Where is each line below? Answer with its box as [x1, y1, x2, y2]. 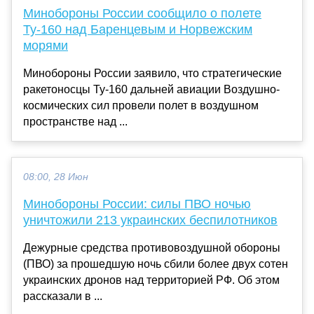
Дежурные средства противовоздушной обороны [23, 241, 280, 254]
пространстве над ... [23, 115, 128, 128]
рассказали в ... [23, 289, 102, 302]
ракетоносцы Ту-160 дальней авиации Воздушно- [23, 83, 280, 95]
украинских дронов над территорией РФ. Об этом [23, 273, 280, 286]
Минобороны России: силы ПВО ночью [23, 196, 251, 211]
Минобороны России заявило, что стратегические [23, 67, 282, 79]
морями [23, 38, 68, 53]
